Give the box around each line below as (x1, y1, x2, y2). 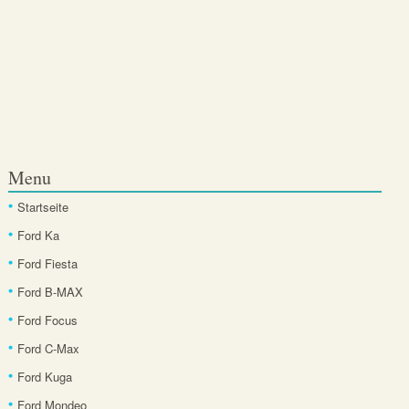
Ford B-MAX (16, 283, 83, 301)
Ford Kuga (16, 368, 72, 386)
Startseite (16, 198, 68, 216)
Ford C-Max (16, 340, 79, 358)
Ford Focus (16, 311, 78, 330)
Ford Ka (16, 226, 59, 245)
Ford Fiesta (16, 255, 78, 273)
